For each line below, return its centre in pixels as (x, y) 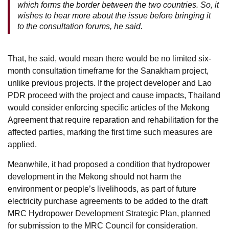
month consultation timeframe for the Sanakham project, (108, 71)
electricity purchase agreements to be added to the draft (108, 201)
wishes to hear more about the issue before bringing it (114, 16)
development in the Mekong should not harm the (95, 177)
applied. (22, 145)
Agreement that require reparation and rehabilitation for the (113, 120)
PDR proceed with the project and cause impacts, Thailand (114, 96)
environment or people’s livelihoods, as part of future (102, 189)
